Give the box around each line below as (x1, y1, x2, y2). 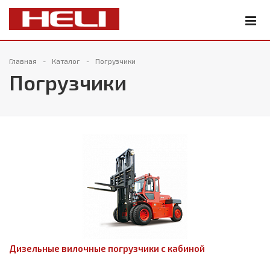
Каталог (52, 57, 80, 65)
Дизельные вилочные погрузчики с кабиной (9, 243, 205, 254)
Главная (9, 57, 37, 65)
